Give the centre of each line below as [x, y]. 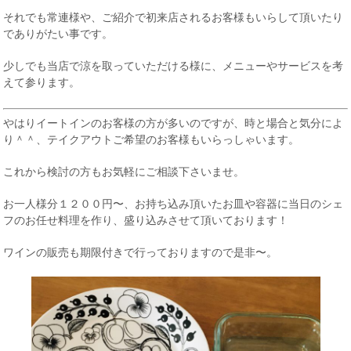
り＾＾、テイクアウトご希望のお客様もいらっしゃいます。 [152, 139]
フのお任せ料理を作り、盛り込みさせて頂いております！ [146, 220]
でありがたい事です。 [58, 34]
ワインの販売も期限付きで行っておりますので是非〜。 [141, 252]
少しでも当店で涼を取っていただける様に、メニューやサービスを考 [174, 66]
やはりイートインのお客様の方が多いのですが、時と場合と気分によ [174, 123]
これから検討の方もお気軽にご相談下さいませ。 [124, 172]
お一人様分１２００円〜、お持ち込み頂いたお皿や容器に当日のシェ [174, 204]
